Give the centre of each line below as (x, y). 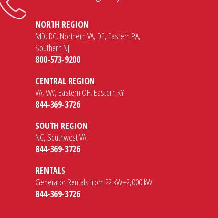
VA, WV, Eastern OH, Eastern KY (80, 92)
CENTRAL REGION (65, 81)
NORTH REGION (62, 24)
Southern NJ (52, 47)
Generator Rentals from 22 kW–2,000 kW (94, 182)
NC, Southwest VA (61, 137)
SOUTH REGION (61, 125)
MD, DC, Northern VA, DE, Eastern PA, (88, 36)
